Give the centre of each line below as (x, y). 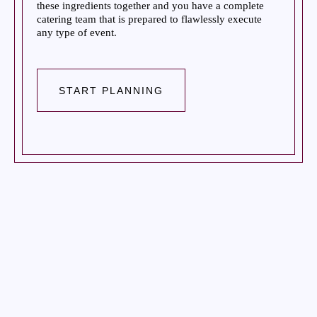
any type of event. (77, 32)
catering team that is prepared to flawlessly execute (149, 19)
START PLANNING (111, 91)
